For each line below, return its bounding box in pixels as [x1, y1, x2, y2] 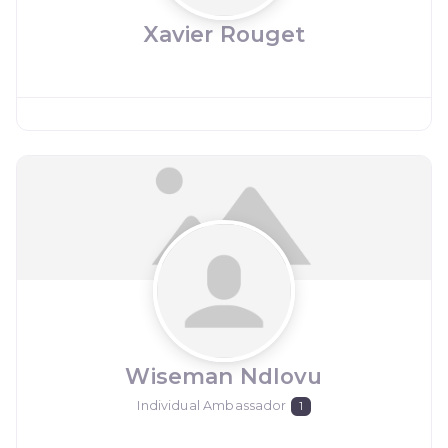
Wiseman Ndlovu [125, 362, 323, 389]
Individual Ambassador [137, 397, 287, 413]
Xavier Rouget [142, 20, 306, 47]
